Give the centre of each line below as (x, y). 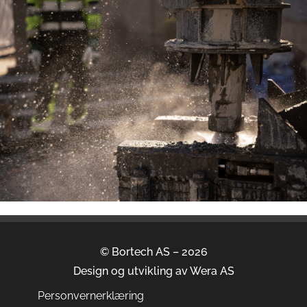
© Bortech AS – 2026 (153, 252)
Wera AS (212, 271)
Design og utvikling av (131, 271)
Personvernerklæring (90, 296)
